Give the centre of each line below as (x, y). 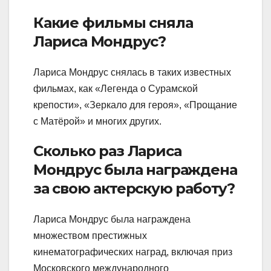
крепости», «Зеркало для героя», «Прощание (135, 105)
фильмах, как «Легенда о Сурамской (116, 89)
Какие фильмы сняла (113, 22)
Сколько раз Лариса (107, 151)
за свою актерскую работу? (134, 189)
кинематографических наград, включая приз (133, 252)
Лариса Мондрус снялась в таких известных (132, 73)
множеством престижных (90, 236)
